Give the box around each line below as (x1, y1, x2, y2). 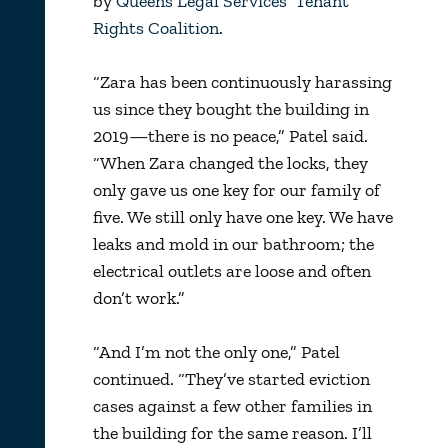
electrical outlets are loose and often (92, 259, 371, 282)
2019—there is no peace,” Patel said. (92, 124, 368, 147)
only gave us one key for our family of (92, 178, 380, 201)
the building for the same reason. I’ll (92, 421, 372, 444)
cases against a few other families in (92, 394, 372, 417)
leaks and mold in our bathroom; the (92, 232, 374, 255)
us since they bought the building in (92, 97, 369, 120)
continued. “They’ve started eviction (92, 367, 370, 390)
